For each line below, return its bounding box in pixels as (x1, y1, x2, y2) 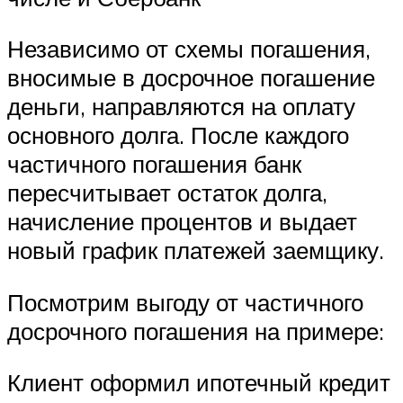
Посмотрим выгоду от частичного (7, 287, 363, 317)
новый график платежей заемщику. (7, 236, 384, 265)
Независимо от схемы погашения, (7, 34, 371, 64)
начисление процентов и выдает (7, 207, 357, 237)
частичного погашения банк (7, 149, 301, 179)
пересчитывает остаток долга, (7, 178, 327, 208)
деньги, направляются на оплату (7, 92, 355, 121)
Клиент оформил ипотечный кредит (7, 368, 390, 398)
